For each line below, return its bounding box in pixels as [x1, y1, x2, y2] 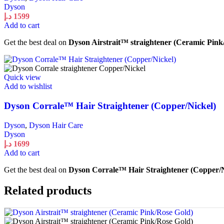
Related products [4, 184, 91, 197]
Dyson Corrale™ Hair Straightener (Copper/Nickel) [4, 100, 216, 111]
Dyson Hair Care [29, 120, 83, 129]
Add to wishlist [4, 82, 52, 91]
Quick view [4, 73, 41, 82]
